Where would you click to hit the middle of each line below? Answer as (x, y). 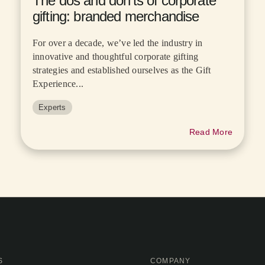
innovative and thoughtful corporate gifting (116, 56)
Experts (52, 107)
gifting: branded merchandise (116, 16)
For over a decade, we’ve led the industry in (118, 43)
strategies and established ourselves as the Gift (122, 70)
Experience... (58, 83)
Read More (211, 132)
